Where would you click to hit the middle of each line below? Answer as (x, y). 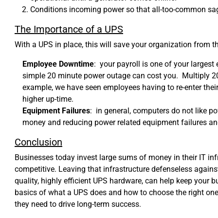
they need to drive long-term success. (78, 204)
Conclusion (38, 142)
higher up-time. (48, 99)
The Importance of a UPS (69, 29)
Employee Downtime (58, 64)
